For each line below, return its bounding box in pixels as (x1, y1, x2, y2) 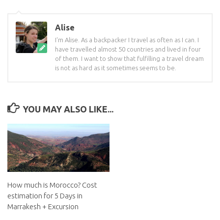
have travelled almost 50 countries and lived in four (55, 46, 201, 53)
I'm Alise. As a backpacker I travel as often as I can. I (55, 36, 199, 44)
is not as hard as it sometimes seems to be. (55, 64, 176, 72)
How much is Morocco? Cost (7, 181, 97, 190)
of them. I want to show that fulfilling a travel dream (55, 55, 204, 62)
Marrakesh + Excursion (7, 202, 79, 211)
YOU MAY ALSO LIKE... (22, 104, 113, 114)
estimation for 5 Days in (7, 192, 82, 200)
